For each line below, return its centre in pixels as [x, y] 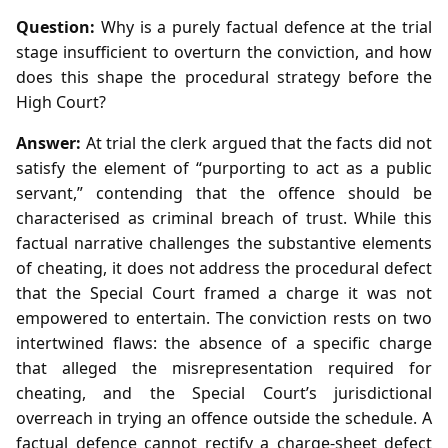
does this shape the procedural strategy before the [224, 76]
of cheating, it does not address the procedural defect [224, 267]
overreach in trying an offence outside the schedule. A [224, 417]
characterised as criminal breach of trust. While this [224, 217]
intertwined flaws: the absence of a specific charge [224, 342]
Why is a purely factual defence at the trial [263, 26]
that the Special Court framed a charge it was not [224, 292]
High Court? [61, 101]
